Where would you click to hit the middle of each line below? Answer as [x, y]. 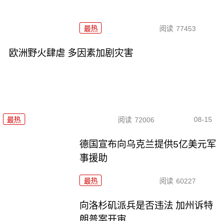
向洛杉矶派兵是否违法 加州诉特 [147, 205]
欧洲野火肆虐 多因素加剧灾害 [71, 53]
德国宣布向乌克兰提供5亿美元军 [148, 145]
